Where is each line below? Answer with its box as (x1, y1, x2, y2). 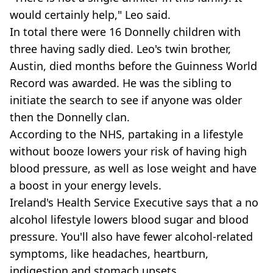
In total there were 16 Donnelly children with (10, 24, 241, 40)
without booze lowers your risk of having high (10, 144, 247, 159)
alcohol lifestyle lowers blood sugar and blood (10, 212, 249, 227)
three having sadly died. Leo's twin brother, (10, 41, 231, 57)
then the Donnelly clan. (10, 110, 130, 125)
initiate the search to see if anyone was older (10, 93, 242, 108)
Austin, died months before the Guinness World (10, 58, 257, 74)
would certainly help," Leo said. (10, 7, 171, 23)
